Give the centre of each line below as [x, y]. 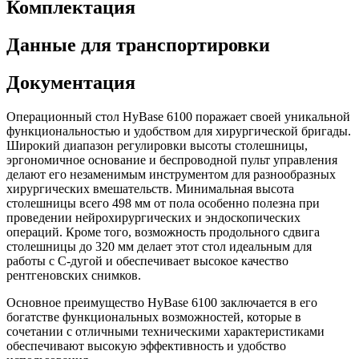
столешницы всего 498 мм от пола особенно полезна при [163, 203]
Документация [71, 82]
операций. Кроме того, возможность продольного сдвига [163, 232]
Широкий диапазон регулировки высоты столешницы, [157, 145]
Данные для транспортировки [138, 44]
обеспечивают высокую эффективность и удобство [146, 345]
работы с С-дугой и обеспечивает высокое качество [147, 260]
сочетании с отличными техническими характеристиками [165, 331]
